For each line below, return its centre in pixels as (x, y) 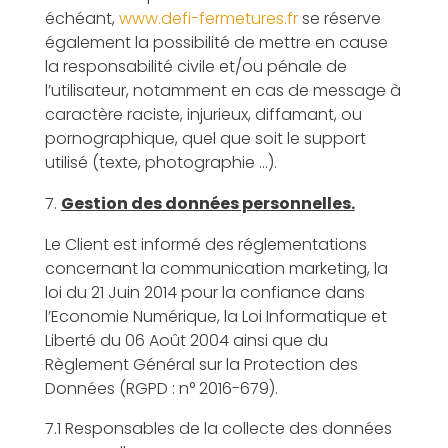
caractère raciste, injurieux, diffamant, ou (203, 114)
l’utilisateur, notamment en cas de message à (222, 90)
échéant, (81, 18)
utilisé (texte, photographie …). (160, 162)
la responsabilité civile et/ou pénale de (195, 66)
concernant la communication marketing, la (216, 268)
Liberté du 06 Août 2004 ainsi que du (186, 340)
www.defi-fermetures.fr (208, 18)
